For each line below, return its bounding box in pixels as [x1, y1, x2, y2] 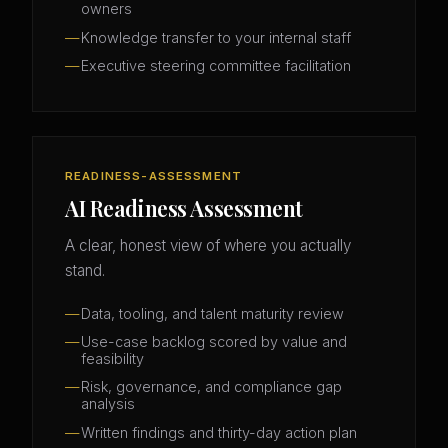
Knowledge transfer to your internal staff [81, 28, 351, 46]
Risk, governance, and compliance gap [81, 378, 342, 396]
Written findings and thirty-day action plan [81, 423, 357, 441]
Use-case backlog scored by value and [81, 333, 347, 351]
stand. [65, 261, 105, 281]
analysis [81, 395, 135, 413]
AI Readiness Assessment [65, 194, 304, 223]
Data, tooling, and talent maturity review [81, 304, 344, 322]
